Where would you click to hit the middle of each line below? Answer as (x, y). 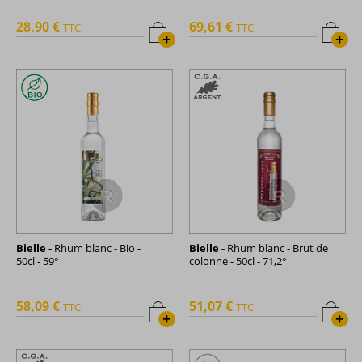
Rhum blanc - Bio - (96, 248)
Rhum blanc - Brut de (276, 248)
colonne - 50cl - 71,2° (238, 261)
